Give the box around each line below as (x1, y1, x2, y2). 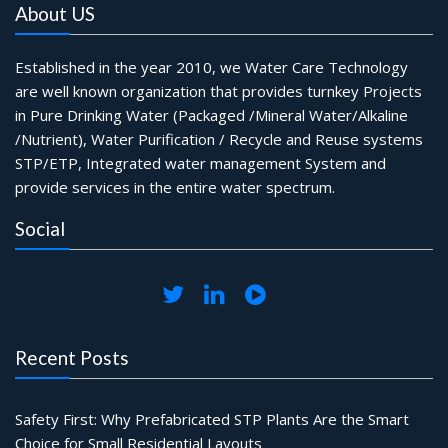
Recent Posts (15, 346, 129, 370)
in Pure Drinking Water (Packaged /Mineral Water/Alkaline (15, 105, 408, 126)
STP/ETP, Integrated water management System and (15, 153, 386, 174)
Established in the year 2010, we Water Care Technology (15, 57, 408, 78)
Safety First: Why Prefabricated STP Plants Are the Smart (15, 409, 409, 430)
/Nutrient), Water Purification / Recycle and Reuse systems (15, 129, 423, 150)
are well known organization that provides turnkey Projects (15, 81, 422, 102)
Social (15, 217, 65, 241)
